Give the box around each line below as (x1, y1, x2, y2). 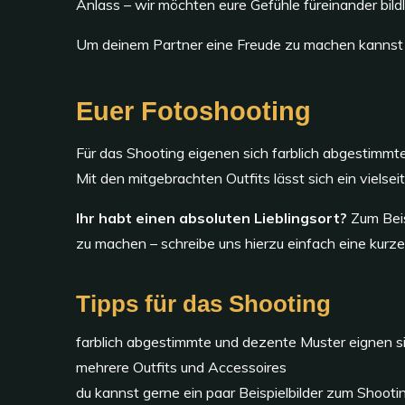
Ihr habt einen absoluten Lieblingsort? (76, 208, 347, 227)
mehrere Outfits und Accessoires (76, 357, 287, 376)
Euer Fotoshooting (76, 96, 311, 126)
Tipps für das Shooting (76, 290, 331, 316)
